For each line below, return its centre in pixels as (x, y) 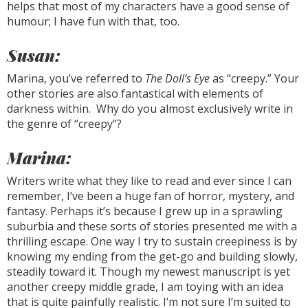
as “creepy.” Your (256, 78)
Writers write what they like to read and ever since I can (149, 181)
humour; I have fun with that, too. (93, 21)
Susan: (34, 55)
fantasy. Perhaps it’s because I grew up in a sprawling (145, 211)
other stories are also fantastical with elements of (135, 93)
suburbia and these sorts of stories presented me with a (152, 226)
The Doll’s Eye (179, 78)
